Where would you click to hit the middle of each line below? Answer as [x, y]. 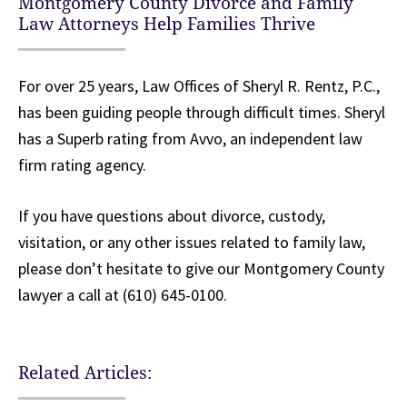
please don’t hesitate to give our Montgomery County [201, 269]
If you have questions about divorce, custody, [172, 216]
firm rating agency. [82, 165]
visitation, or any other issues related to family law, [192, 243]
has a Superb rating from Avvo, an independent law [190, 139]
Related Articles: [85, 373]
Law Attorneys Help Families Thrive [167, 25]
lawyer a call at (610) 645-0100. [123, 295]
